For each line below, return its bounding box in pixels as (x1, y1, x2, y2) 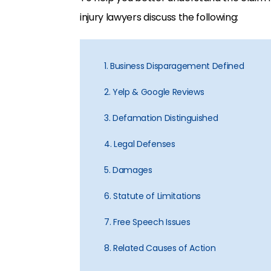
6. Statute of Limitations (104, 190, 201, 202)
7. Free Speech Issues (104, 216, 191, 228)
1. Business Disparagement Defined (104, 60, 244, 72)
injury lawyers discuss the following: (80, 10, 239, 24)
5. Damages (104, 164, 152, 176)
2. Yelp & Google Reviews (104, 86, 204, 98)
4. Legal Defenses (104, 138, 175, 150)
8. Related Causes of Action (104, 242, 216, 254)
